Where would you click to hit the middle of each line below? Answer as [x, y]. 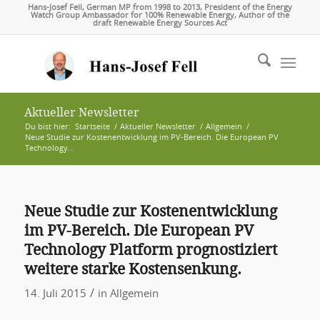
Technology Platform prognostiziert [150, 250]
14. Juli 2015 [55, 294]
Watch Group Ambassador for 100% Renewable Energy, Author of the [160, 15]
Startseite [92, 127]
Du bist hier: [47, 127]
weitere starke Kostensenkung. [132, 269]
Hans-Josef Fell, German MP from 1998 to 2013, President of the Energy [160, 7]
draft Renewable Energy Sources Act [160, 23]
